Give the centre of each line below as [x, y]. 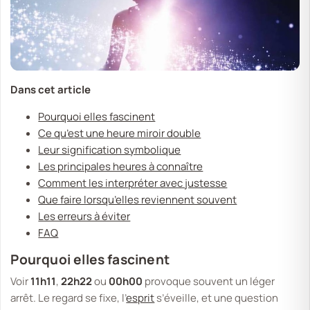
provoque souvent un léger [209, 281]
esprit [140, 298]
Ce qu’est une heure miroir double [120, 133]
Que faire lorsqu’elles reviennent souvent [138, 199]
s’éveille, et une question [217, 298]
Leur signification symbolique [110, 149]
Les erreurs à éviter [84, 216]
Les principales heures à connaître [121, 166]
